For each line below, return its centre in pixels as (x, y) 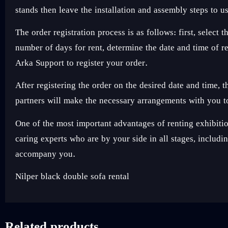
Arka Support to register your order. (81, 63)
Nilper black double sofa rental (72, 177)
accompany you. (45, 154)
